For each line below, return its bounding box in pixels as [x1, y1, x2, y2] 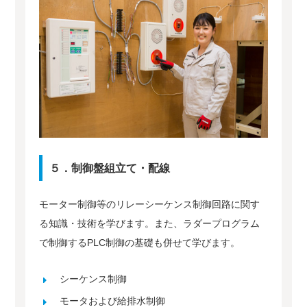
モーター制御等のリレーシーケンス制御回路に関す [39, 198, 260, 210]
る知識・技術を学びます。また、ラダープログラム [39, 217, 260, 229]
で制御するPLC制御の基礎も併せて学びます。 [39, 236, 241, 248]
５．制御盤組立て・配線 [49, 161, 171, 174]
